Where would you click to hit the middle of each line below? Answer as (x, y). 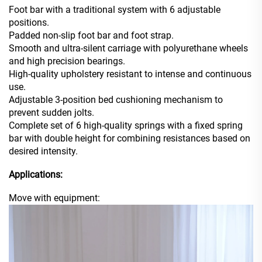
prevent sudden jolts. (51, 113)
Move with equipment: (54, 198)
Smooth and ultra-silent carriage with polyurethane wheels (128, 49)
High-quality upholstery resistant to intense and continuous (130, 74)
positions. (29, 23)
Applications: (36, 175)
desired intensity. (43, 151)
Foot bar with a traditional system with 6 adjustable (115, 10)
